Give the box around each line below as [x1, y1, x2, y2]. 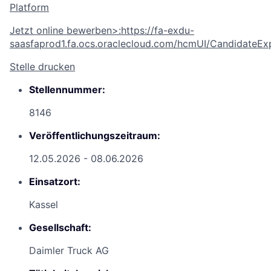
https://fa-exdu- [121, 24, 194, 37]
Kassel [29, 198, 58, 211]
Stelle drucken [10, 60, 75, 73]
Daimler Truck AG [29, 244, 109, 257]
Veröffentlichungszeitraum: [29, 129, 160, 142]
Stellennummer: [29, 83, 105, 96]
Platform [10, 1, 49, 14]
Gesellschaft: [29, 221, 91, 234]
